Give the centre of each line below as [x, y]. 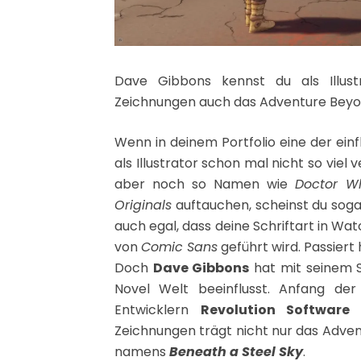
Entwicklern [158, 309]
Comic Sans [179, 247]
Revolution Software [275, 309]
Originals [143, 205]
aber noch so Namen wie [205, 184]
